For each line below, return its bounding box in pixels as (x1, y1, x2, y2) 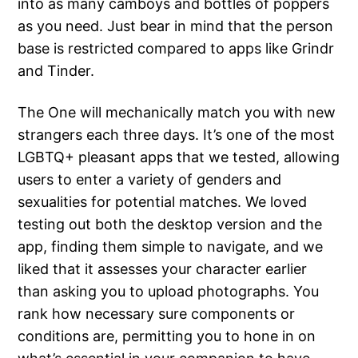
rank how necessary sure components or (18, 305, 296, 323)
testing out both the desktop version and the (18, 216, 323, 233)
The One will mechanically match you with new (18, 104, 336, 121)
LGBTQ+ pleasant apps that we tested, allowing (18, 149, 340, 166)
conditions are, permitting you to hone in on (18, 328, 316, 345)
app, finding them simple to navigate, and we (18, 238, 324, 256)
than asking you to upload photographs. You (18, 283, 320, 300)
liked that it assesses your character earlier (18, 261, 308, 278)
